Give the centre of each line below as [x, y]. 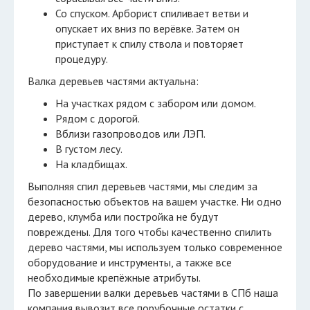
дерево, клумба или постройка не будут [123, 217]
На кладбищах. [91, 164]
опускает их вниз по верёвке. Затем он [147, 28]
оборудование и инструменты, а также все [130, 262]
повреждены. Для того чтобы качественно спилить [150, 232]
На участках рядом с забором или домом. [156, 103]
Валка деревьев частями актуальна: [113, 81]
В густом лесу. [89, 149]
